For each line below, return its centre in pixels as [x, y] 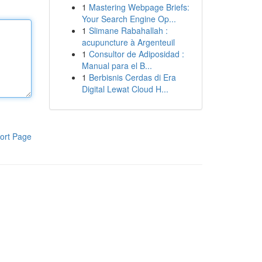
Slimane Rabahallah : [128, 30]
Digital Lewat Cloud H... [125, 89]
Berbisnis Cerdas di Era [132, 77]
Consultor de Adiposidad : [136, 54]
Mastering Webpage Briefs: [139, 7]
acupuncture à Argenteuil [128, 42]
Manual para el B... [117, 65]
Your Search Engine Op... [129, 19]
